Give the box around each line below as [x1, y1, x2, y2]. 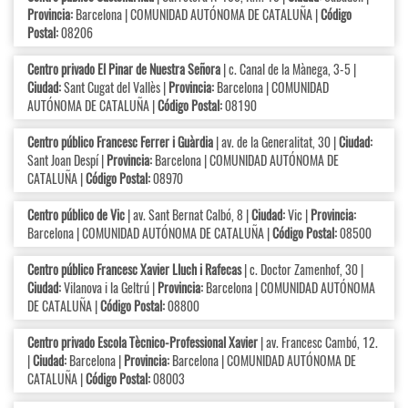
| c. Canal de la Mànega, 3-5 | [220, 59, 356, 79]
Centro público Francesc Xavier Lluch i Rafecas [27, 260, 241, 280]
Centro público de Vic [27, 205, 125, 225]
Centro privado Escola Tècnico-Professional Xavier [27, 332, 258, 352]
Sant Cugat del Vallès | [61, 77, 168, 97]
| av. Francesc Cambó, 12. [258, 332, 378, 352]
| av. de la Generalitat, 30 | [213, 132, 339, 152]
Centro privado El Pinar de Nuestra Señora [27, 59, 220, 79]
